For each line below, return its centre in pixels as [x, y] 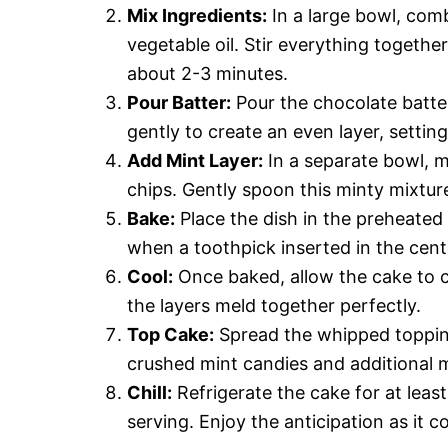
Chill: [149, 392]
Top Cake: [170, 334]
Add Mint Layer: [195, 160]
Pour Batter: [179, 102]
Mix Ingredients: [197, 15]
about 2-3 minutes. [207, 73]
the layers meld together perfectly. [274, 305]
